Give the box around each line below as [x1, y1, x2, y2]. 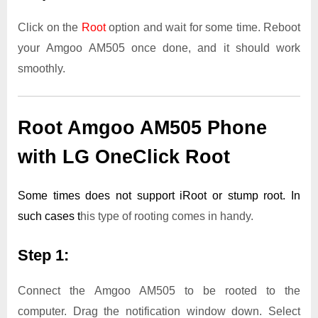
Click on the [18, 21, 82, 33]
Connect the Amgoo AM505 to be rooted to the [18, 284, 300, 297]
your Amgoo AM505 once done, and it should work [18, 41, 300, 54]
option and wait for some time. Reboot [105, 21, 300, 33]
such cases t [18, 210, 80, 223]
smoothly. [18, 62, 65, 75]
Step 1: [18, 246, 69, 265]
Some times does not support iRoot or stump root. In [18, 190, 300, 202]
